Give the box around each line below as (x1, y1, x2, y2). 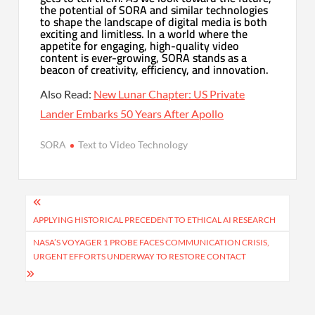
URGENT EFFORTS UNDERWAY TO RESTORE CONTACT (33, 250, 247, 262)
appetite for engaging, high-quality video (40, 34, 240, 56)
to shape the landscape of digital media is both (40, 11, 268, 32)
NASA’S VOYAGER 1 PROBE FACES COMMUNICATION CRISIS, (33, 236, 270, 247)
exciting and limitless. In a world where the (40, 22, 248, 44)
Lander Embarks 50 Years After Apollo (40, 106, 224, 120)
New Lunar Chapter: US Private (94, 86, 245, 101)
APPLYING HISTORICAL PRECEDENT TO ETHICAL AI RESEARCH (33, 214, 276, 225)
